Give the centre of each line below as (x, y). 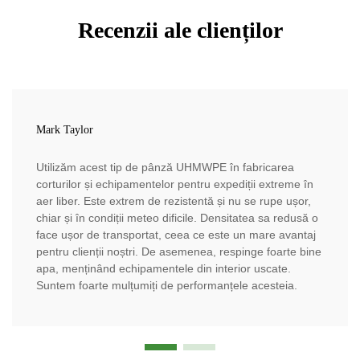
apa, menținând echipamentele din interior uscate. (164, 269)
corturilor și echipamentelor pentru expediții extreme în (175, 184)
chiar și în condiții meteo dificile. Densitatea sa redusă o (177, 218)
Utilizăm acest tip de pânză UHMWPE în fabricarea (165, 168)
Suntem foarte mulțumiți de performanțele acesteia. (167, 286)
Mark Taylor (65, 130)
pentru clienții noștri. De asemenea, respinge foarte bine (179, 252)
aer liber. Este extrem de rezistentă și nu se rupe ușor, (174, 201)
